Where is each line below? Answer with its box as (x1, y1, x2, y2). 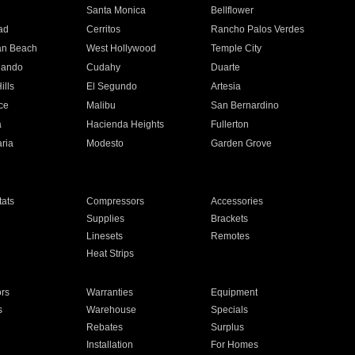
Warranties (86, 287, 133, 298)
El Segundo (86, 81, 137, 92)
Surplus (211, 322, 245, 333)
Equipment (211, 287, 258, 298)
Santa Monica (86, 5, 146, 16)
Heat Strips (86, 248, 134, 259)
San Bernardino (211, 100, 280, 111)
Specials (211, 304, 249, 315)
